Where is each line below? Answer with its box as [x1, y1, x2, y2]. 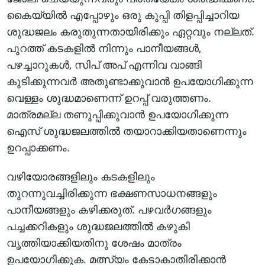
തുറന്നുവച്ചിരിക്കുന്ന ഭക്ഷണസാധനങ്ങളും [7, 185, 218, 200]
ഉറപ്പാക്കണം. [7, 140, 70, 154]
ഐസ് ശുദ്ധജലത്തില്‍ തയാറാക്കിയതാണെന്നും [7, 123, 247, 138]
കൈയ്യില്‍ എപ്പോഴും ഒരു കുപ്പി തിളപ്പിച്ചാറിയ [7, 7, 240, 22]
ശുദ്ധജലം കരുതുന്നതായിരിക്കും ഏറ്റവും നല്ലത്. [7, 24, 255, 38]
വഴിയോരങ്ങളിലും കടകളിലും [7, 169, 156, 183]
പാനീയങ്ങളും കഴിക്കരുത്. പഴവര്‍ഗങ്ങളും [7, 202, 212, 216]
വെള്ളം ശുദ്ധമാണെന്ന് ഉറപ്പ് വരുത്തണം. [7, 90, 212, 105]
